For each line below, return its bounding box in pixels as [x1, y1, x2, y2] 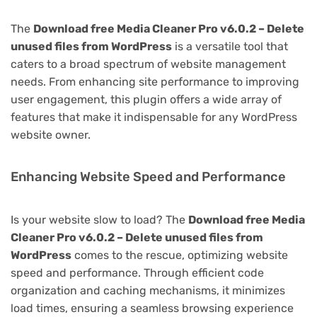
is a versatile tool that [172, 39, 288, 53]
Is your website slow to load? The [11, 212, 188, 226]
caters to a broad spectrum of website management [11, 57, 286, 71]
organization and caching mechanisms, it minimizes [11, 283, 285, 297]
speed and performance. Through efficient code [11, 265, 264, 279]
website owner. [11, 127, 91, 142]
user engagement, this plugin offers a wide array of [11, 92, 282, 106]
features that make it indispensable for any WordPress [11, 110, 297, 124]
